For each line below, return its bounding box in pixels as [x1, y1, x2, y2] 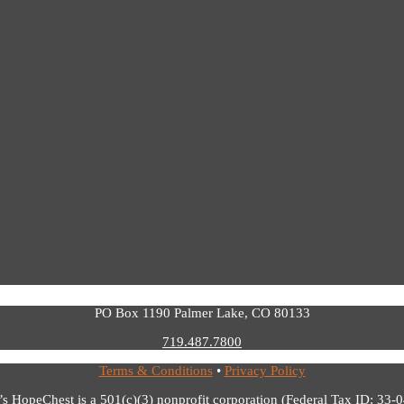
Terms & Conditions [98, 363, 213, 378]
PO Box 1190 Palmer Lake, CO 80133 [94, 305, 310, 320]
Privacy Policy [224, 363, 306, 378]
